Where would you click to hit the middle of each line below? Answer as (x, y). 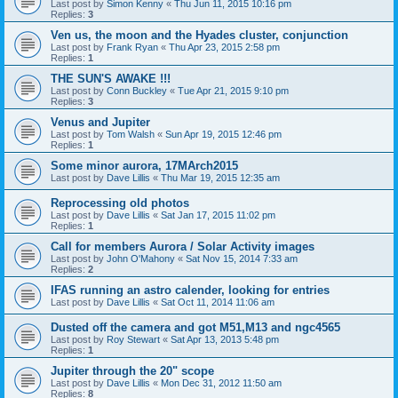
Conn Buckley (137, 90)
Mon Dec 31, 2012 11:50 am (221, 382)
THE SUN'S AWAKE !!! (111, 78)
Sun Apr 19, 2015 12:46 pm (223, 134)
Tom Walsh (131, 134)
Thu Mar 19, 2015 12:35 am (220, 177)
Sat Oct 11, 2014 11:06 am (218, 302)
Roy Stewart (133, 339)
